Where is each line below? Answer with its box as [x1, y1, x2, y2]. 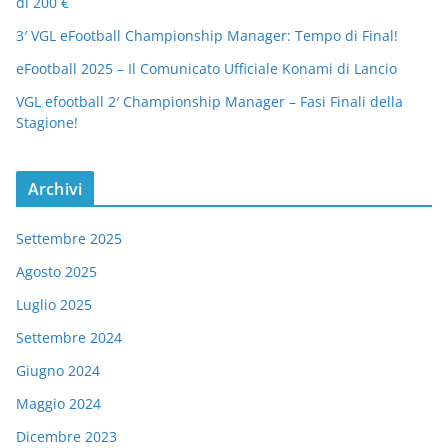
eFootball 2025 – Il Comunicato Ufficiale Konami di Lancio [16, 58, 397, 78]
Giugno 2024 [16, 360, 100, 380]
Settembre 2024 [16, 327, 122, 347]
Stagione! [16, 112, 78, 132]
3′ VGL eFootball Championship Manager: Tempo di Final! [16, 25, 398, 45]
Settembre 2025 [16, 228, 122, 248]
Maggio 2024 [16, 393, 101, 413]
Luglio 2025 [16, 294, 92, 314]
